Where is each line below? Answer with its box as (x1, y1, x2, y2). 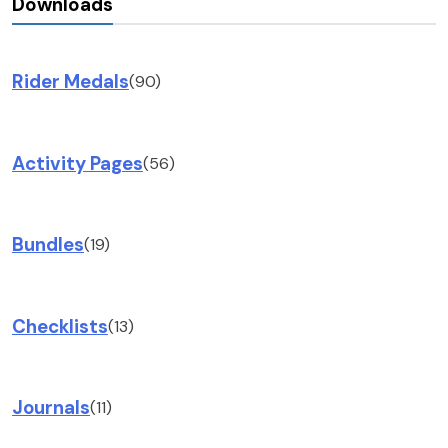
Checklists (12, 313, 108, 339)
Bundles (12, 232, 84, 258)
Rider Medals (12, 69, 129, 95)
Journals (12, 395, 90, 421)
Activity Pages (12, 150, 143, 176)
